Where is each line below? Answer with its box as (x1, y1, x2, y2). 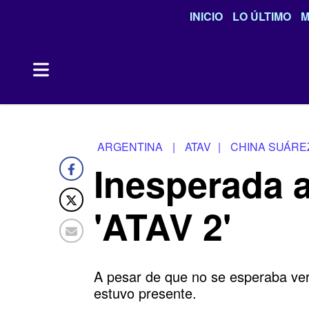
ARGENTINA (97, 139, 163, 154)
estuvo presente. (94, 283, 197, 303)
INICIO (190, 8, 223, 24)
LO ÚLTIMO (232, 8, 291, 24)
